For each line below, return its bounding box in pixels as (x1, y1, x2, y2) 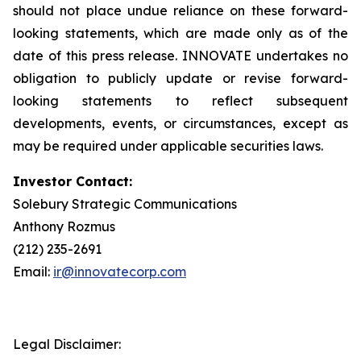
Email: (13, 263, 53, 280)
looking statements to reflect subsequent (13, 93, 348, 109)
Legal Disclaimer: (13, 336, 121, 352)
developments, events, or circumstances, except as (13, 115, 348, 131)
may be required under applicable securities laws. (13, 138, 323, 154)
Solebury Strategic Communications (13, 196, 237, 212)
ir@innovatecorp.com (53, 263, 186, 280)
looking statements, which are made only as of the (13, 25, 348, 41)
